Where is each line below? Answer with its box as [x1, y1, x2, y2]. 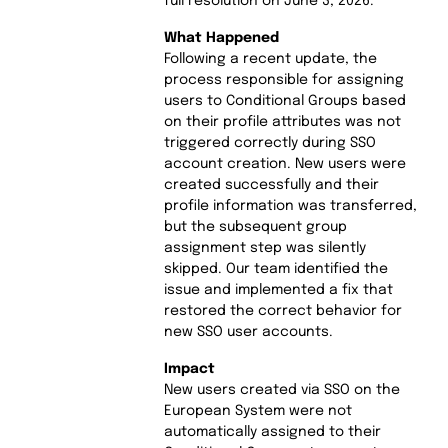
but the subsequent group [163, 219, 347, 234]
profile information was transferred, [163, 198, 417, 213]
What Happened [163, 30, 279, 45]
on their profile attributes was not [163, 114, 401, 129]
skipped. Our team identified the [163, 261, 388, 276]
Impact [163, 361, 215, 376]
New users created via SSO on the [163, 382, 400, 397]
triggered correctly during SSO [163, 135, 376, 150]
